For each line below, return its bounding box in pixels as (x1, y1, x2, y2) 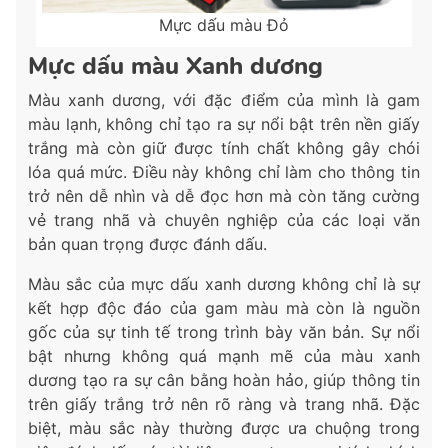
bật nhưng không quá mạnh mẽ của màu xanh (28, 346, 420, 367)
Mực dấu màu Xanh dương (28, 50, 323, 83)
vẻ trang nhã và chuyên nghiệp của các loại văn (28, 210, 420, 231)
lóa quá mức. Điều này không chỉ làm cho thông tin (28, 162, 420, 183)
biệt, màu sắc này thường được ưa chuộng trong (28, 418, 420, 439)
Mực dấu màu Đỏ (159, 15, 289, 36)
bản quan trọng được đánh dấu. (28, 234, 267, 255)
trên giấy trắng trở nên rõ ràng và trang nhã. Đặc (28, 394, 420, 415)
